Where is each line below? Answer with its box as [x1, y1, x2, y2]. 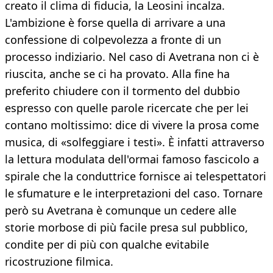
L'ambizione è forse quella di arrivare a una [5, 15, 225, 30]
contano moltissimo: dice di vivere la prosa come [5, 118, 259, 133]
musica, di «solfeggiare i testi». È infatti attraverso [5, 135, 264, 150]
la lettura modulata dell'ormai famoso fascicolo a [5, 152, 259, 167]
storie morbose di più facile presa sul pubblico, [5, 220, 248, 235]
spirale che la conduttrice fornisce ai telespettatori [5, 169, 266, 184]
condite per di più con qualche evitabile [5, 237, 209, 252]
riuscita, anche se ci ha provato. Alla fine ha [5, 66, 230, 82]
